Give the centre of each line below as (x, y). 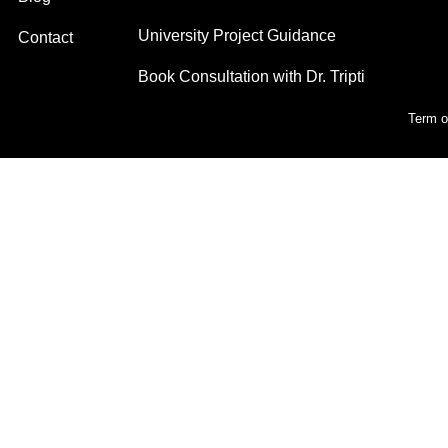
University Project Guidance (236, 36)
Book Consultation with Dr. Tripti (251, 77)
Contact (46, 38)
